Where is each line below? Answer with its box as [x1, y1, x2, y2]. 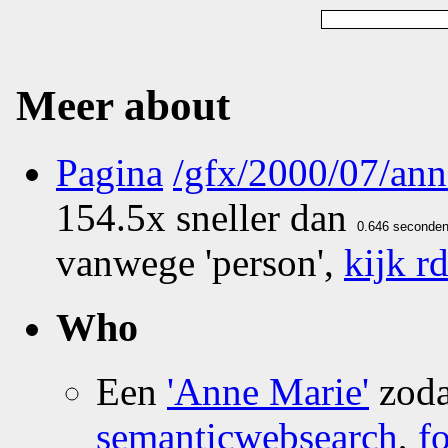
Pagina [56, 150, 163, 194]
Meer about [16, 81, 230, 129]
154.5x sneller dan [56, 195, 357, 239]
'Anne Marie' [167, 370, 369, 414]
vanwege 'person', [56, 240, 344, 284]
